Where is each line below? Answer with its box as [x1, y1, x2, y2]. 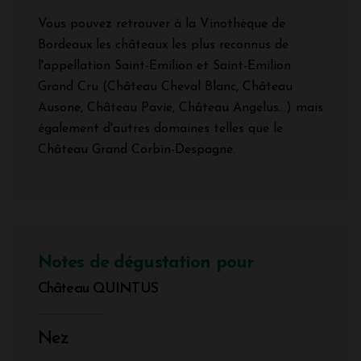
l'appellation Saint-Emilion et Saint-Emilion [38, 59, 291, 73]
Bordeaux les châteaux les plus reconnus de [38, 38, 288, 52]
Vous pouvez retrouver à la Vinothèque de [38, 17, 285, 31]
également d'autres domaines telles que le [38, 122, 283, 135]
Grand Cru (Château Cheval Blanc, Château [38, 80, 293, 93]
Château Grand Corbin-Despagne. [38, 143, 235, 156]
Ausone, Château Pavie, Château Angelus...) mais [38, 101, 323, 114]
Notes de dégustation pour [38, 253, 253, 272]
